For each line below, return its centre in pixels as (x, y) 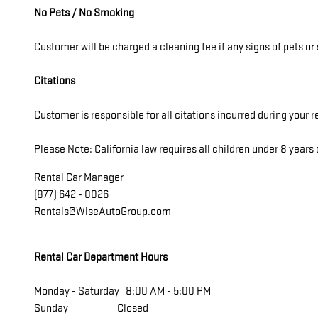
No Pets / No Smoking (84, 13)
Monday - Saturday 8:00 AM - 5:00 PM (122, 291)
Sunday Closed (91, 308)
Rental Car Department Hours (101, 257)
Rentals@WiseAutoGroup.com (103, 212)
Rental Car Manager (79, 177)
